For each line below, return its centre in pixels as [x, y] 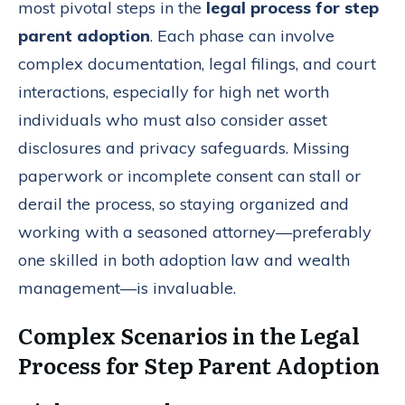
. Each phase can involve [242, 35]
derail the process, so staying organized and [184, 203]
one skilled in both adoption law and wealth [184, 259]
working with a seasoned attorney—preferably [195, 231]
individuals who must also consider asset [173, 119]
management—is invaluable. [127, 287]
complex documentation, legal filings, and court [197, 63]
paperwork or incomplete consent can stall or [189, 175]
